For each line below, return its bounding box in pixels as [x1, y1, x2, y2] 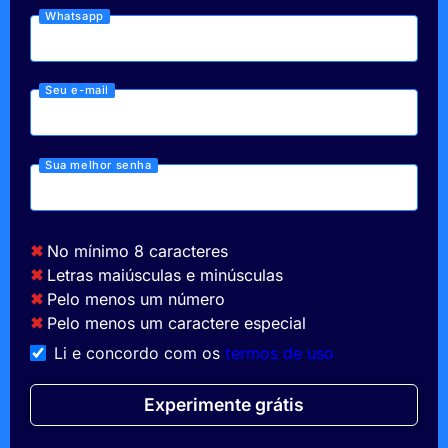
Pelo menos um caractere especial [47, 312, 306, 333]
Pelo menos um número [47, 288, 225, 309]
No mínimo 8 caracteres [47, 240, 228, 261]
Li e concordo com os [54, 342, 225, 363]
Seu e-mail [45, 83, 109, 98]
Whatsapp [45, 8, 104, 23]
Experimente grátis [144, 393, 304, 415]
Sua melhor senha [45, 157, 152, 172]
